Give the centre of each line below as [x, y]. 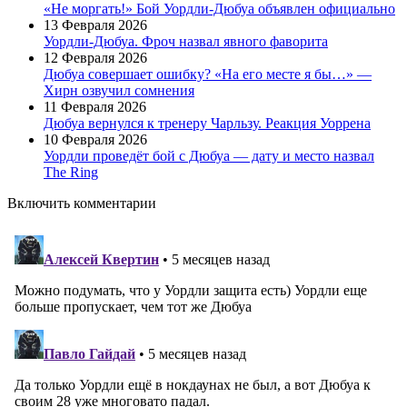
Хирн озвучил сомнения [119, 90]
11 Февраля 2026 [95, 106]
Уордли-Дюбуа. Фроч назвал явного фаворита [186, 41]
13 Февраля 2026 [95, 25]
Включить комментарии [82, 203]
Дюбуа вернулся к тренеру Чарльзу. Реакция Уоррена [207, 123]
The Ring [71, 172]
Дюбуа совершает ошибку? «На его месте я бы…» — [208, 74]
